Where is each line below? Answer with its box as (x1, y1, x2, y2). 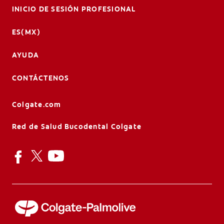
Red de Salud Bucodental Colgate (12, 122, 142, 131)
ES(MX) (12, 27, 41, 37)
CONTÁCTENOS (12, 73, 69, 83)
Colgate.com (12, 100, 61, 109)
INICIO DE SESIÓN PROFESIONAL (12, 4, 136, 14)
